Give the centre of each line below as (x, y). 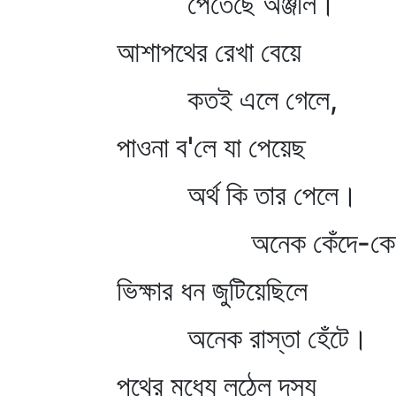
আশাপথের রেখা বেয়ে (209, 52)
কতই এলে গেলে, (227, 99)
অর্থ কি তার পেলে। (237, 195)
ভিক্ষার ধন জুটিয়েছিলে (212, 290)
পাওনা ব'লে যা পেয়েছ (211, 147)
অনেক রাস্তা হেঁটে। (243, 338)
